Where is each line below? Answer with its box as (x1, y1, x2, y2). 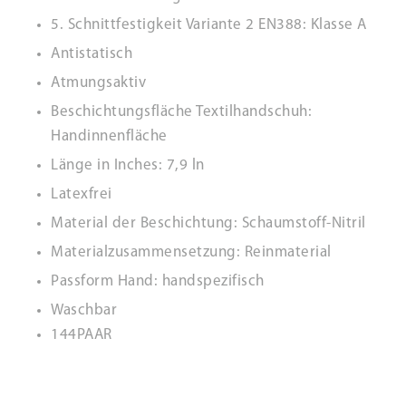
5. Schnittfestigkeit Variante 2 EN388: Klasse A (51, 17, 367, 33)
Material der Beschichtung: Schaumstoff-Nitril (51, 216, 366, 231)
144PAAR (51, 327, 112, 343)
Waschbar (51, 303, 117, 318)
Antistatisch (51, 46, 132, 62)
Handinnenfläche (51, 129, 168, 144)
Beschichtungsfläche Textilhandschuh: (51, 104, 312, 120)
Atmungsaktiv (51, 75, 146, 91)
